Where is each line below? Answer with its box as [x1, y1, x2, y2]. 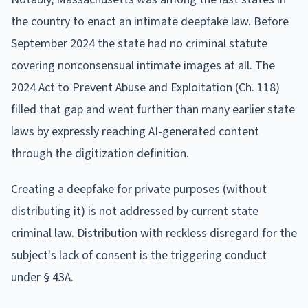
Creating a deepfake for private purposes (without [11, 180, 267, 198]
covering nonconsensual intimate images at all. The [11, 56, 275, 74]
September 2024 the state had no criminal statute [11, 34, 267, 52]
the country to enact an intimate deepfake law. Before [11, 12, 289, 30]
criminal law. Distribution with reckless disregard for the [11, 224, 297, 242]
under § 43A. [11, 268, 74, 286]
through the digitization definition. [11, 144, 189, 162]
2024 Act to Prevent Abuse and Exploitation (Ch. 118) [11, 78, 280, 96]
